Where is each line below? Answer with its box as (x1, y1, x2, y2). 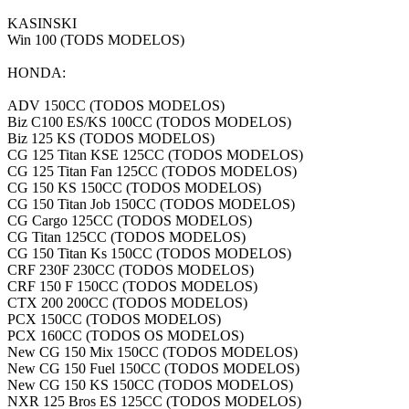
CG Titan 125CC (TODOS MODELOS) (7, 228, 246, 245)
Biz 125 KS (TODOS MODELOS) (7, 130, 215, 146)
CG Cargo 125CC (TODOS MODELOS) (7, 212, 252, 228)
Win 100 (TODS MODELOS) (7, 31, 184, 47)
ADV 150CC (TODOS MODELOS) (7, 97, 225, 113)
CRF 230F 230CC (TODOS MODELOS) (7, 261, 254, 278)
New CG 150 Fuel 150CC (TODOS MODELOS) (7, 360, 299, 376)
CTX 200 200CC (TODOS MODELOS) (7, 294, 247, 310)
